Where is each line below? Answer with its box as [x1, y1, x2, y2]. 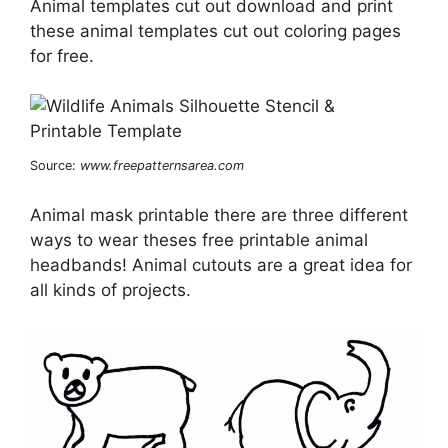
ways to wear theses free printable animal [30, 229, 368, 250]
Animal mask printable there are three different [30, 204, 408, 225]
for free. [30, 45, 94, 66]
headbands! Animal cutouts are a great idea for [30, 254, 412, 275]
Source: [30, 158, 80, 174]
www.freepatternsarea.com [80, 158, 244, 174]
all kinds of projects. [30, 279, 191, 300]
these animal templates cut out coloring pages [30, 20, 401, 41]
